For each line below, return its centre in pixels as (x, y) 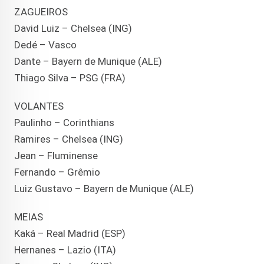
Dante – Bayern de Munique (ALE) (88, 62)
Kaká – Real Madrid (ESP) (70, 234)
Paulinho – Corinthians (64, 123)
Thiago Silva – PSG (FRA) (70, 78)
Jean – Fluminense (56, 156)
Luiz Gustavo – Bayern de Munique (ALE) (104, 189)
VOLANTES (39, 106)
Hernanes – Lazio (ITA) (65, 250)
